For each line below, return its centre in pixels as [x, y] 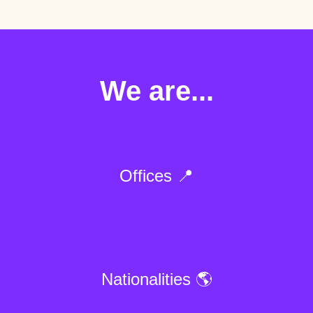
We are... [156, 91]
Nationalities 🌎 [156, 279]
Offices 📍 [156, 176]
